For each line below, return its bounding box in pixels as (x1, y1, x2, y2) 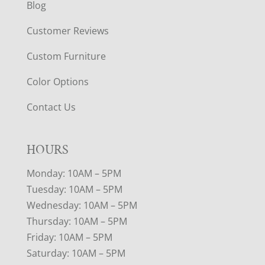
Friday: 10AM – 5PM (26, 230, 112, 244)
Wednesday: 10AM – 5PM (26, 198, 137, 212)
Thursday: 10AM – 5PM (26, 214, 127, 228)
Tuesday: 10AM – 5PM (26, 182, 122, 196)
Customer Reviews (26, 24, 109, 38)
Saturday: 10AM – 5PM (26, 246, 125, 260)
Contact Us (26, 101, 76, 114)
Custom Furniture (26, 50, 106, 63)
